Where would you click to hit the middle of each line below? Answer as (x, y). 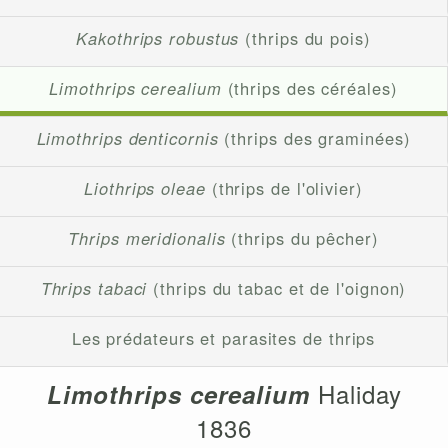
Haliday (355, 394)
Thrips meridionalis (147, 238)
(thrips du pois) (305, 38)
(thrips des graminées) (314, 138)
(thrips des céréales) (309, 88)
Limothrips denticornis (127, 138)
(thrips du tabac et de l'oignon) (277, 288)
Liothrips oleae (145, 188)
